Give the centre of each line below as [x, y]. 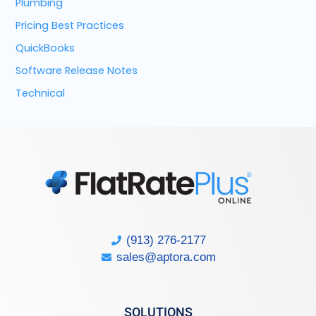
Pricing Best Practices [70, 25]
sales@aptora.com [166, 257]
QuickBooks [45, 48]
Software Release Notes [77, 70]
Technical [41, 93]
